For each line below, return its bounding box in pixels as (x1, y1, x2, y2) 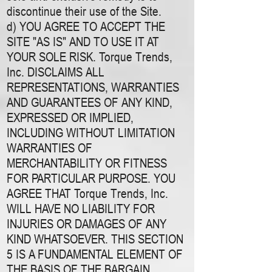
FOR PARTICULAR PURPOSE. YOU (7, 171, 175, 186)
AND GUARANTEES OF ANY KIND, (7, 95, 172, 110)
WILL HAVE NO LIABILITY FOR (7, 201, 155, 216)
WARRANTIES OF (7, 140, 92, 155)
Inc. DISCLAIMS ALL (7, 64, 104, 80)
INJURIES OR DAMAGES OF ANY (7, 216, 166, 231)
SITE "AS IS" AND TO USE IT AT (7, 34, 159, 49)
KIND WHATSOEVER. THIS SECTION (7, 231, 183, 246)
